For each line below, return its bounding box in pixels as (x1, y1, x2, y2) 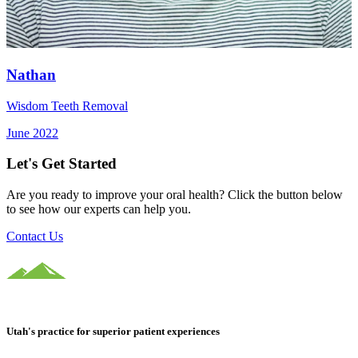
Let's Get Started (6, 155, 117, 173)
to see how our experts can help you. (6, 202, 191, 217)
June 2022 (6, 125, 58, 140)
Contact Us (6, 229, 63, 244)
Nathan (6, 66, 56, 84)
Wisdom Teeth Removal (6, 98, 128, 113)
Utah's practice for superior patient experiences (6, 325, 220, 338)
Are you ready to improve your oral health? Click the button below (6, 188, 343, 202)
